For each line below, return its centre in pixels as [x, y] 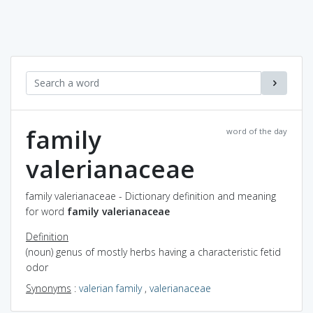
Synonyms [49, 288]
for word [46, 211]
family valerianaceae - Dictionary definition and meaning [151, 196]
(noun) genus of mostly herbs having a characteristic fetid [153, 252]
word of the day [257, 131]
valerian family [110, 288]
